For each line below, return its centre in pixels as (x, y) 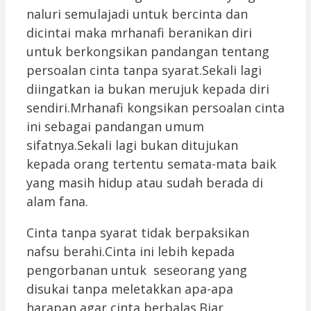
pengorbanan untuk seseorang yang (137, 270)
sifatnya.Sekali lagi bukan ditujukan (132, 145)
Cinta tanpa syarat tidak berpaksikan (138, 232)
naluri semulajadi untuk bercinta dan (137, 14)
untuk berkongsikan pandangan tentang (148, 51)
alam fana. (57, 201)
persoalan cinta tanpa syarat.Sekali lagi (144, 70)
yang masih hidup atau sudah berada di (145, 182)
